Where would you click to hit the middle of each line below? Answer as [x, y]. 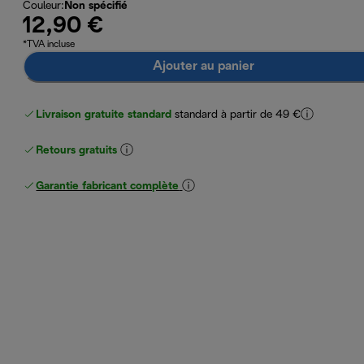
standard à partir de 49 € [238, 115]
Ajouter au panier [203, 66]
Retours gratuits [77, 150]
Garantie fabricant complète [108, 186]
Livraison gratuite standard [104, 115]
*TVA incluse [49, 44]
